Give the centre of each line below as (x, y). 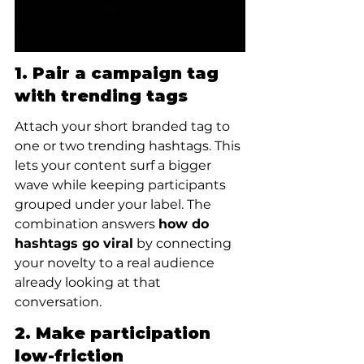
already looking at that (89, 282)
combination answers (87, 224)
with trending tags (101, 96)
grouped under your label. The (115, 204)
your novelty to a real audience (116, 263)
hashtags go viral (74, 243)
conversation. (58, 302)
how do (186, 224)
